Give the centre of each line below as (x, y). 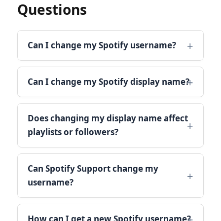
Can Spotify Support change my (93, 168)
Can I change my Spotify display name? (109, 81)
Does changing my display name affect (108, 118)
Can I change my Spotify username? (102, 45)
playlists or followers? (73, 132)
